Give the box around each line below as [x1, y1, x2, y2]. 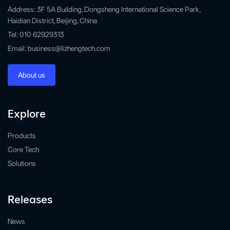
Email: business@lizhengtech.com [8, 44, 110, 52]
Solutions [8, 159, 36, 167]
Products [8, 131, 36, 140]
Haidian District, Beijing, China [8, 16, 97, 25]
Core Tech [8, 145, 39, 154]
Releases [8, 186, 52, 210]
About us [18, 71, 45, 79]
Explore [8, 101, 46, 125]
